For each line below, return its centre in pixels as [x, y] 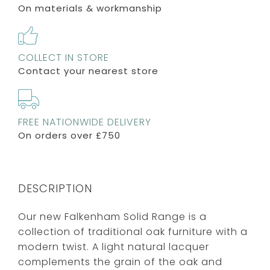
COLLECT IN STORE [64, 57]
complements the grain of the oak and [120, 262]
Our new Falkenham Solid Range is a [112, 216]
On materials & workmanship [90, 8]
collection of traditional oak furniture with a [133, 231]
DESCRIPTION [55, 188]
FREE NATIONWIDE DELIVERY [85, 122]
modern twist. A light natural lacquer [114, 246]
